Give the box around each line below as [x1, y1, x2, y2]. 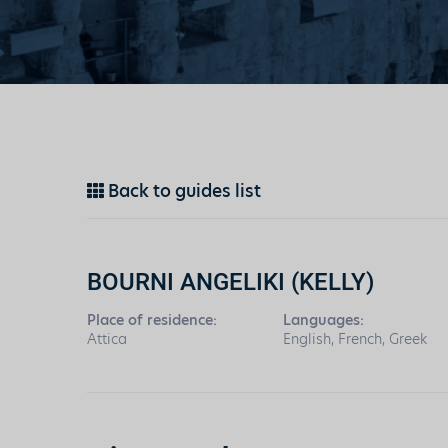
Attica [87, 329, 127, 349]
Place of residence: [87, 310, 217, 330]
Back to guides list [104, 179, 261, 203]
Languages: [283, 310, 365, 330]
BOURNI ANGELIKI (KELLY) [87, 265, 374, 297]
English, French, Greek [283, 329, 428, 349]
